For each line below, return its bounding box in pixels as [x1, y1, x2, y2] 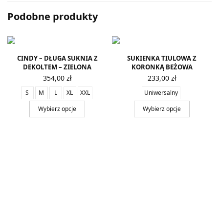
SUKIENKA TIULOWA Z [127, 53, 197, 63]
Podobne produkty [7, 9, 98, 23]
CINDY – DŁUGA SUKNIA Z [17, 53, 98, 63]
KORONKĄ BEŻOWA [131, 62, 193, 71]
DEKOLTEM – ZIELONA [23, 62, 91, 71]
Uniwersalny [144, 88, 178, 97]
